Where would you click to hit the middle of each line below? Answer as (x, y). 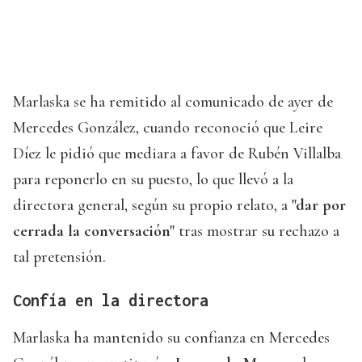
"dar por (319, 206)
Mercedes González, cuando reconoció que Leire (168, 128)
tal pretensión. (59, 257)
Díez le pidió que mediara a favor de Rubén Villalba (177, 154)
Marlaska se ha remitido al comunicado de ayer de (173, 102)
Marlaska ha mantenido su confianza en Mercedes (171, 338)
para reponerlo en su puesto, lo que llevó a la (153, 180)
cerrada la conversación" (96, 232)
